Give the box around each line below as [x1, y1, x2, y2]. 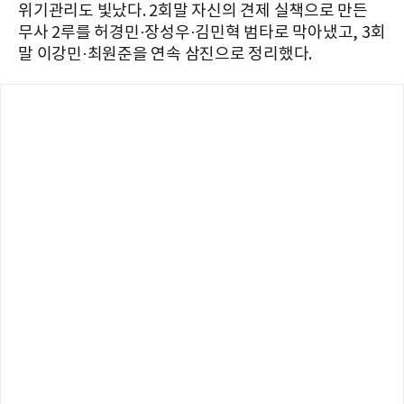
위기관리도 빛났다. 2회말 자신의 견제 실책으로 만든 [18, 2, 368, 22]
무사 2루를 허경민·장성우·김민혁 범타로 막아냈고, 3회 [18, 23, 386, 43]
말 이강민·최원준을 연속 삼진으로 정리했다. [18, 45, 312, 65]
